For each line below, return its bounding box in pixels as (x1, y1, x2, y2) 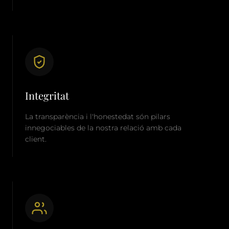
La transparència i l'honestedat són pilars (25, 112, 170, 121)
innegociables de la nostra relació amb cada (25, 123, 181, 132)
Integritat (25, 88, 69, 102)
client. (25, 134, 47, 144)
